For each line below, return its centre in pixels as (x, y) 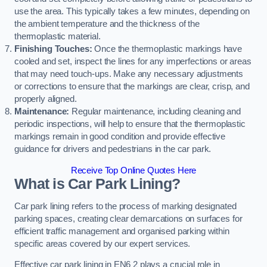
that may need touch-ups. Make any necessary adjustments (129, 74)
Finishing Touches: (53, 49)
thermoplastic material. (58, 37)
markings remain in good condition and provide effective (120, 137)
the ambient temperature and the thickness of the (107, 24)
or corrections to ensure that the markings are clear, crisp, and (132, 87)
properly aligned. (46, 99)
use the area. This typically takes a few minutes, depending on (132, 12)
